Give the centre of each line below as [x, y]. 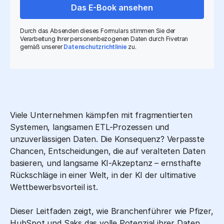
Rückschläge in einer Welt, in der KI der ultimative [103, 175]
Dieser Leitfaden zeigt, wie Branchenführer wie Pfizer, [112, 211]
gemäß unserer [42, 46]
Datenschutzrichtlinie [95, 46]
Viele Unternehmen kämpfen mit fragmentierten [101, 115]
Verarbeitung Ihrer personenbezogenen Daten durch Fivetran [104, 38]
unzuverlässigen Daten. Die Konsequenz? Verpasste [107, 139]
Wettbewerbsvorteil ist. [54, 187]
